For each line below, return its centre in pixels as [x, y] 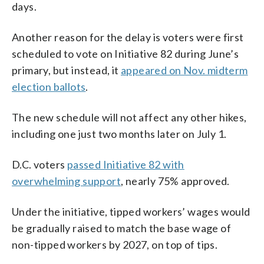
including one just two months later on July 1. [119, 133]
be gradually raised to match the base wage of [121, 228]
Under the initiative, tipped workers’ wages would [131, 211]
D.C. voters [39, 164]
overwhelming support [66, 181]
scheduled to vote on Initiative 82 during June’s [126, 53]
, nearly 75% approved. [175, 181]
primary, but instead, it [66, 70]
